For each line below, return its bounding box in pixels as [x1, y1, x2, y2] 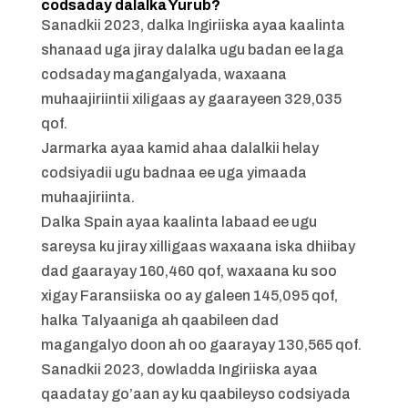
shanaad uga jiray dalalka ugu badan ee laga [40, 42, 344, 58]
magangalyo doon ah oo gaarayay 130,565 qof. [40, 337, 362, 353]
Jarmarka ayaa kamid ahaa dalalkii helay [40, 140, 319, 157]
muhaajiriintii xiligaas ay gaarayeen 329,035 [40, 91, 342, 107]
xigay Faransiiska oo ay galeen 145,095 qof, [40, 288, 338, 304]
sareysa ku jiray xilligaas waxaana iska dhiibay [40, 239, 355, 255]
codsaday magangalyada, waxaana [40, 66, 287, 83]
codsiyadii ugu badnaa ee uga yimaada [40, 165, 307, 181]
